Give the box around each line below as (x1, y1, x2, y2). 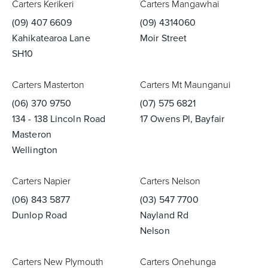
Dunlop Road (12, 208, 68, 222)
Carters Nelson (140, 174, 200, 188)
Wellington (12, 143, 57, 157)
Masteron (12, 127, 51, 141)
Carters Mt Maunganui (140, 78, 230, 92)
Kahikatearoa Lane (12, 31, 90, 45)
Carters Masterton (12, 78, 84, 92)
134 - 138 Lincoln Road (12, 112, 106, 126)
